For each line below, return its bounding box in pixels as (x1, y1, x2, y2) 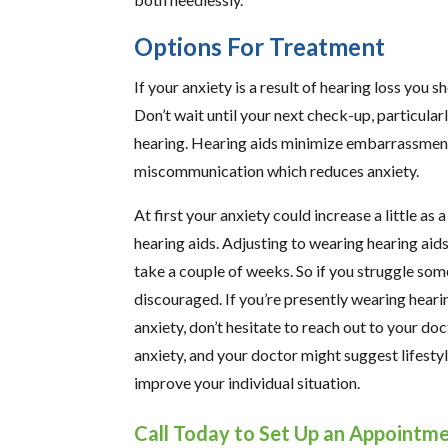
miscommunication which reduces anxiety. (134, 160, 420, 180)
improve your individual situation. (134, 372, 361, 392)
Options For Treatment (134, 31, 386, 61)
